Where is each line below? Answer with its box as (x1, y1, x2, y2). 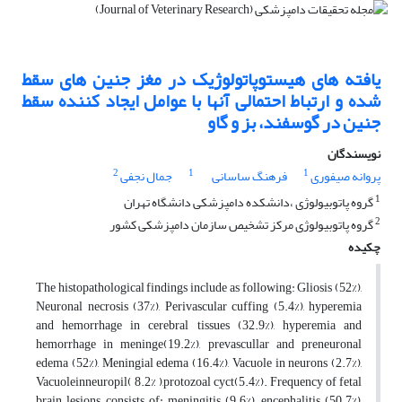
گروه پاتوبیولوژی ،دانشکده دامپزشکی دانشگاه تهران (124, 190, 375, 215)
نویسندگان (328, 142, 380, 167)
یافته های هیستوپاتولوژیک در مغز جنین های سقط (22, 62, 380, 98)
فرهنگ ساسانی (212, 164, 287, 189)
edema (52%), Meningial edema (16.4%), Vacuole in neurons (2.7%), (36, 351, 362, 376)
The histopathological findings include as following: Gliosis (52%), (36, 275, 362, 301)
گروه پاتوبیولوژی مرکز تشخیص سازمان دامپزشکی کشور (109, 213, 375, 238)
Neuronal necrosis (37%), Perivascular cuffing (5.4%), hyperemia (36, 294, 362, 319)
